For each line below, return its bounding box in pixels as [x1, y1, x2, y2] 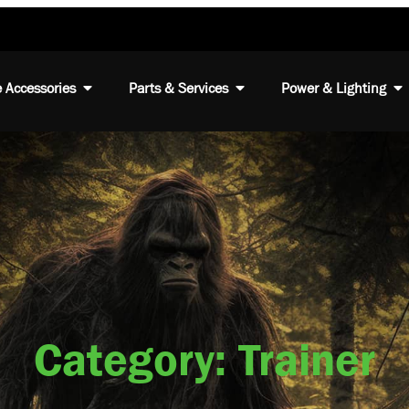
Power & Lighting [280, 79, 386, 96]
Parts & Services [128, 79, 228, 96]
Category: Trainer [34, 333, 375, 385]
